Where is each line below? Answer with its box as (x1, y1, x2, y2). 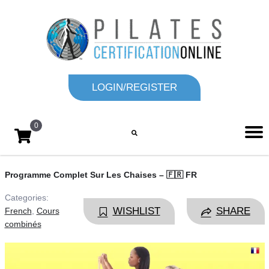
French (4, 206, 32, 216)
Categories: (4, 193, 49, 202)
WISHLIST (112, 205, 160, 217)
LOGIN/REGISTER (92, 82, 177, 93)
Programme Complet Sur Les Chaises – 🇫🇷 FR (4, 170, 197, 180)
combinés (4, 219, 41, 229)
